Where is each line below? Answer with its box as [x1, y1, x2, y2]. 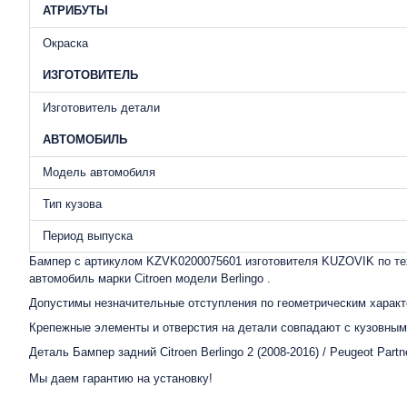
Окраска [43, 36, 88, 50]
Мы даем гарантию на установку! [29, 372, 213, 385]
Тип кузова [43, 197, 102, 211]
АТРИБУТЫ [43, 4, 108, 17]
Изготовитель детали [43, 101, 160, 114]
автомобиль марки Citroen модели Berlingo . [29, 272, 271, 285]
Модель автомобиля [43, 165, 155, 179]
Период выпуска [43, 229, 133, 243]
